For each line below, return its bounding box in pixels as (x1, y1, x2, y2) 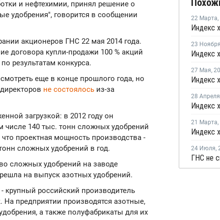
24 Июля (191, 145, 216, 152)
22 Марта (191, 15, 218, 22)
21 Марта (191, 119, 218, 126)
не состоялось (43, 85, 94, 94)
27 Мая (191, 67, 211, 74)
